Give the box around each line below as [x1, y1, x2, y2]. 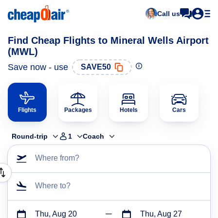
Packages [64, 107, 92, 113]
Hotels [119, 107, 138, 113]
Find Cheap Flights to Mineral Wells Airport [8, 35, 209, 46]
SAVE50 [81, 63, 111, 71]
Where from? [35, 154, 79, 162]
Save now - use [8, 62, 68, 72]
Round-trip [12, 132, 48, 140]
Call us [157, 10, 180, 18]
